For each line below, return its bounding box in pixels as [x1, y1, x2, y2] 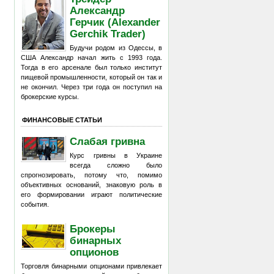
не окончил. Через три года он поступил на [21, 83, 162, 91]
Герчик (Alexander [70, 16, 161, 28]
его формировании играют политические [21, 191, 162, 198]
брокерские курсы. [21, 93, 79, 100]
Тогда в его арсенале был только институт [21, 64, 162, 71]
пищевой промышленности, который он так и [21, 73, 162, 81]
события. [21, 201, 49, 208]
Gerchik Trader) [70, 28, 146, 39]
